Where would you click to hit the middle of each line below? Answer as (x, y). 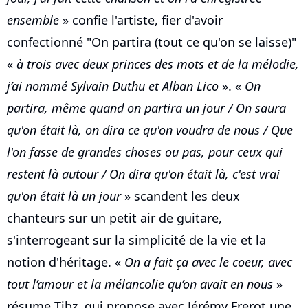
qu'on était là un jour (64, 196)
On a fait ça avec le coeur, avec (208, 262)
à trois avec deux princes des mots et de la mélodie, (158, 64)
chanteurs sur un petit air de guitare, (114, 218)
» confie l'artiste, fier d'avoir (141, 20)
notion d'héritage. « (66, 262)
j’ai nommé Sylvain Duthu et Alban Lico (113, 86)
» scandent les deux (180, 196)
